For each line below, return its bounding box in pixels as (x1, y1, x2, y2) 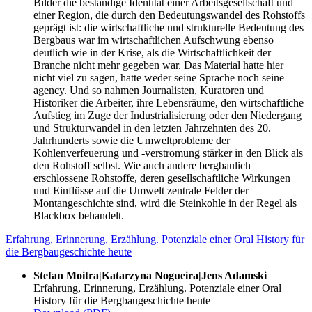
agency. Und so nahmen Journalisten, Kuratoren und (33, 84, 264, 97)
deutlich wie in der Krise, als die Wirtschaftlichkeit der (33, 47, 271, 59)
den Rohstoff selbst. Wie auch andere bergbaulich (33, 159, 251, 172)
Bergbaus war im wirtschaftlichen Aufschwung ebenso (33, 34, 274, 47)
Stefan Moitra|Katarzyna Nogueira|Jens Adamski (33, 270, 267, 282)
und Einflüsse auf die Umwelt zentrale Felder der (33, 185, 249, 197)
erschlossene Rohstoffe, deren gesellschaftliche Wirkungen (33, 172, 290, 185)
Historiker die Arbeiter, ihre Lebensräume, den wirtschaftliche (33, 97, 304, 109)
